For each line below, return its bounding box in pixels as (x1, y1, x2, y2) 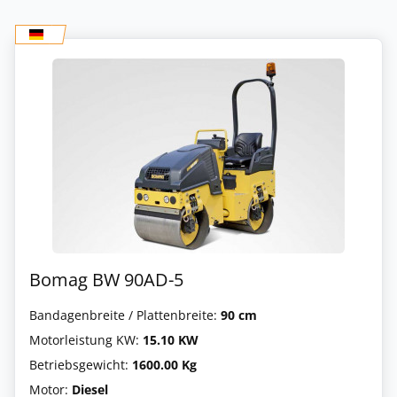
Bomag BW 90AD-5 (29, 267, 183, 292)
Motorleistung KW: (29, 331, 143, 348)
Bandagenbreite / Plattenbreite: (29, 306, 221, 323)
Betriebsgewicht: (29, 355, 132, 373)
